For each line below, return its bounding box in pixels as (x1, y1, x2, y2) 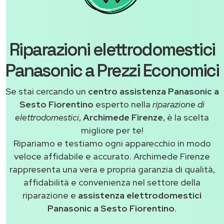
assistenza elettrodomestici (76, 189, 201, 201)
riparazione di (152, 98, 204, 110)
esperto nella (93, 98, 152, 110)
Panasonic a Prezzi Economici (5, 59, 218, 82)
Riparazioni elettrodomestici (9, 38, 215, 61)
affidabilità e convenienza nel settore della (23, 176, 200, 188)
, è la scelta (163, 111, 209, 123)
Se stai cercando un (5, 85, 88, 97)
